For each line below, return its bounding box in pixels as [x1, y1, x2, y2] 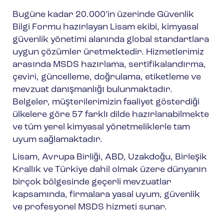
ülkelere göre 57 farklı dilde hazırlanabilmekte [12, 110, 209, 120]
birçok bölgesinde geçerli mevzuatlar [12, 177, 171, 187]
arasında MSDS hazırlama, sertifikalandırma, [12, 60, 206, 70]
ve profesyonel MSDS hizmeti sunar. [12, 202, 167, 212]
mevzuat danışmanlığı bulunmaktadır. [12, 85, 172, 95]
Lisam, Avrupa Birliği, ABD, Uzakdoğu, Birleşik [12, 152, 207, 162]
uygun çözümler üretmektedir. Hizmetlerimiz [12, 47, 204, 57]
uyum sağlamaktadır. [12, 135, 102, 145]
